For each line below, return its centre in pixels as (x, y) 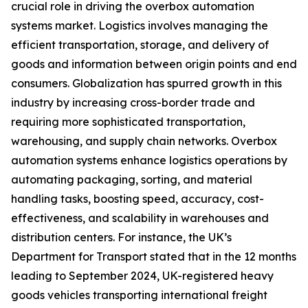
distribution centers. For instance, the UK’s (121, 238)
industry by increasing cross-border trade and (133, 103)
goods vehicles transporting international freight (139, 295)
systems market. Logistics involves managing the (140, 26)
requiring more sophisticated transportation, (128, 122)
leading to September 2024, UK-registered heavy (142, 276)
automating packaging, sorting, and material (132, 180)
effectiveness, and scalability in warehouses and (140, 218)
